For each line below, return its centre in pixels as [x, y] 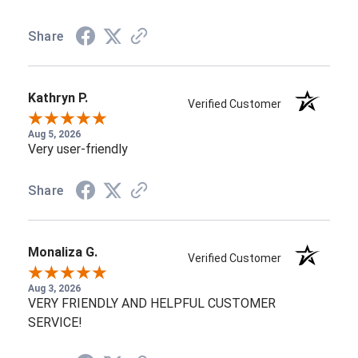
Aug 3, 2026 [54, 289]
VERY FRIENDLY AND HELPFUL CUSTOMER [152, 304]
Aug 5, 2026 [54, 135]
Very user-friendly [78, 149]
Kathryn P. [58, 98]
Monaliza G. [63, 253]
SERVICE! [55, 323]
